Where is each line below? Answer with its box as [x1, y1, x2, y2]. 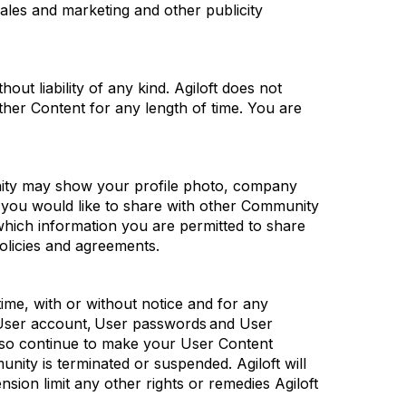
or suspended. [130, 354, 237, 372]
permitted [179, 217, 244, 235]
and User [207, 314, 273, 333]
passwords [132, 314, 207, 333]
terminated [57, 354, 130, 372]
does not [217, 79, 282, 97]
